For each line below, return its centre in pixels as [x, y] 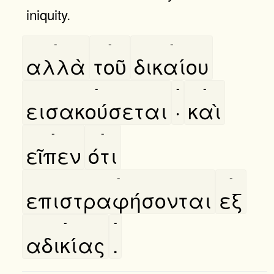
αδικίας [65, 244]
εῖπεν [53, 155]
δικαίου [172, 65]
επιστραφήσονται [119, 199]
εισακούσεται [97, 110]
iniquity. [48, 14]
